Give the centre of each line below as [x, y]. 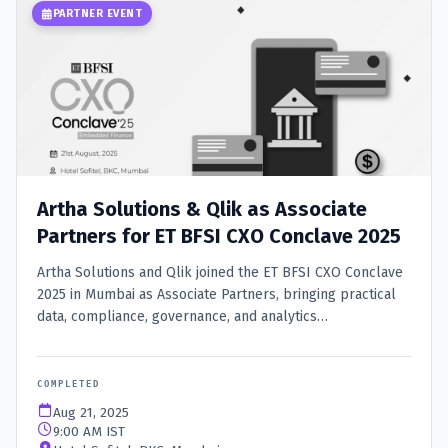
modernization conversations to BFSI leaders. [182, 339]
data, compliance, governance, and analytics [177, 317]
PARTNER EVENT [97, 14]
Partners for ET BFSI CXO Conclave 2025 [219, 236]
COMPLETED [68, 384]
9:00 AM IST [89, 432]
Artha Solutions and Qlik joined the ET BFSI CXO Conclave [220, 273]
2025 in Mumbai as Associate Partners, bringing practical [216, 295]
